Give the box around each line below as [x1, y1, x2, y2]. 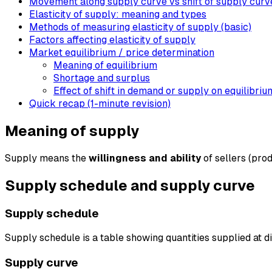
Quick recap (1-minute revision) [29, 97, 171, 109]
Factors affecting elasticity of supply [29, 33, 195, 46]
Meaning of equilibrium [53, 59, 157, 71]
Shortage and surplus [53, 72, 150, 84]
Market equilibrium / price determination [29, 46, 214, 58]
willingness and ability [89, 152, 201, 164]
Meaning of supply [5, 122, 139, 139]
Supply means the [5, 152, 89, 164]
